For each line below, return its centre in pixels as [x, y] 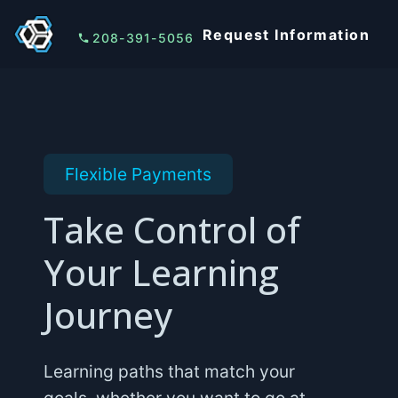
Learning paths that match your [169, 371]
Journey [107, 315]
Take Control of [171, 230]
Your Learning [161, 272]
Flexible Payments [138, 174]
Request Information [286, 34]
